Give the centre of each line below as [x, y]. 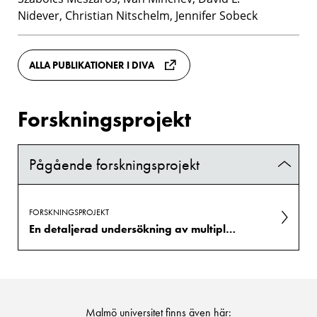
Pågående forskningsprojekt [114, 164]
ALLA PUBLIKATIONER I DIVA [92, 65]
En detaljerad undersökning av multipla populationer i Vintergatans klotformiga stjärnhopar [231, 229]
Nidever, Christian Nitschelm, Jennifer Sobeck [138, 15]
